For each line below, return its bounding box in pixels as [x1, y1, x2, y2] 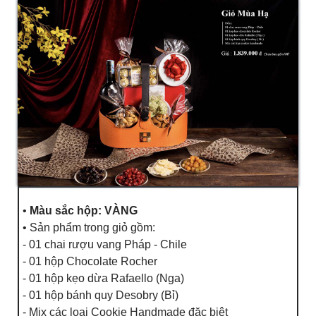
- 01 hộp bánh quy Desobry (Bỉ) [23, 288, 178, 301]
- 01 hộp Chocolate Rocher [23, 255, 157, 267]
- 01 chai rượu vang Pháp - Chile [23, 238, 187, 250]
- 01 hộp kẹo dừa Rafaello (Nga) [23, 272, 184, 284]
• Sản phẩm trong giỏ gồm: [23, 221, 155, 233]
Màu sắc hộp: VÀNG [30, 204, 138, 217]
